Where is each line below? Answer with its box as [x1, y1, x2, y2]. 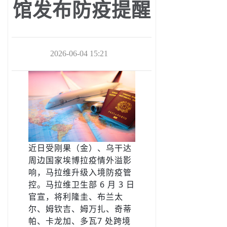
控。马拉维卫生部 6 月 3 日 [28, 179, 135, 191]
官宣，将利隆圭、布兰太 [28, 191, 123, 203]
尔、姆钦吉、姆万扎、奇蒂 [28, 203, 132, 215]
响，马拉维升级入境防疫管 [28, 167, 132, 178]
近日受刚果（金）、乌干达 [28, 142, 132, 154]
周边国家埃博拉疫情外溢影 [28, 155, 132, 166]
